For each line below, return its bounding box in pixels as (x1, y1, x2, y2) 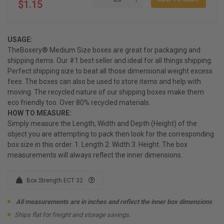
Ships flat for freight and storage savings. (14, 210, 130, 218)
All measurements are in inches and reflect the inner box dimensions (14, 197, 212, 205)
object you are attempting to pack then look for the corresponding (7, 129, 214, 138)
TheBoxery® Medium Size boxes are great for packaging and (7, 45, 200, 54)
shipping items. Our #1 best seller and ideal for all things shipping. (7, 56, 212, 64)
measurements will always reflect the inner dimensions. (7, 150, 182, 159)
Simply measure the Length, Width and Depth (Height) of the (7, 119, 197, 127)
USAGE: (7, 35, 32, 43)
